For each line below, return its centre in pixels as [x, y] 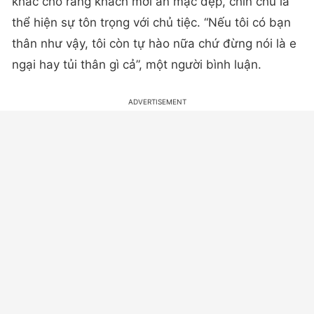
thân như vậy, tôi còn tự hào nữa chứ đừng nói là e [154, 43]
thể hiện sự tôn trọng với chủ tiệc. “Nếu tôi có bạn [151, 22]
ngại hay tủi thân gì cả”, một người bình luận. [137, 64]
